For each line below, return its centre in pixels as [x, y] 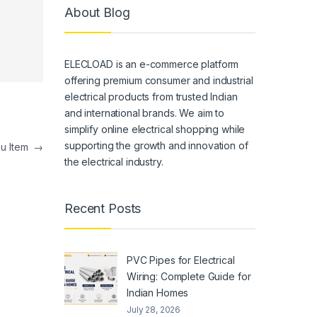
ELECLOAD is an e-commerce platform [152, 64]
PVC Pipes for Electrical [181, 260]
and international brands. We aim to [145, 113]
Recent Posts [103, 209]
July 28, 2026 [154, 309]
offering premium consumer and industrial [159, 80]
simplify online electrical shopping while [155, 129]
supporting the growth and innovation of [156, 145]
